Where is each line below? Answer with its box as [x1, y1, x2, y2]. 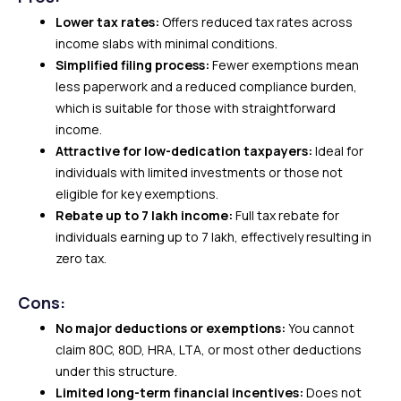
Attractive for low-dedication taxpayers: [55, 142, 315, 159]
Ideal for [315, 142, 363, 159]
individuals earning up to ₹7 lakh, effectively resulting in [55, 228, 371, 245]
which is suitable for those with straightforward [55, 99, 336, 116]
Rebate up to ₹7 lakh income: [55, 207, 235, 224]
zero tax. [55, 250, 107, 267]
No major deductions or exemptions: [55, 320, 288, 337]
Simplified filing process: [55, 56, 212, 73]
